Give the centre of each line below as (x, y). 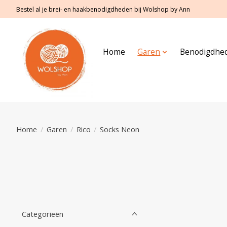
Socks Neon (120, 129)
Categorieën (43, 214)
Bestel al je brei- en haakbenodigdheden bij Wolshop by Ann (103, 9)
